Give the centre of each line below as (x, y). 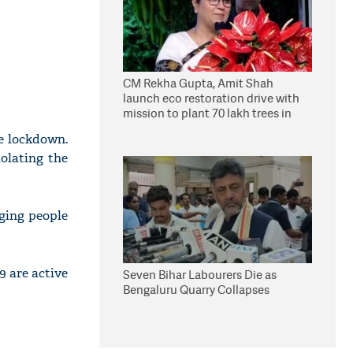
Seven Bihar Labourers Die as (200, 275)
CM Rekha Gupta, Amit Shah (198, 83)
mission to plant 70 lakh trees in (207, 113)
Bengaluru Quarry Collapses (196, 290)
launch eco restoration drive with (211, 98)
